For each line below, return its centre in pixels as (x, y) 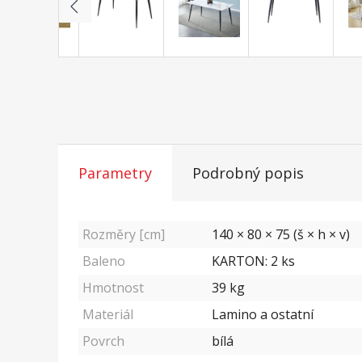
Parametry (115, 173)
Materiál (108, 315)
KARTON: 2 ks (253, 261)
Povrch (103, 341)
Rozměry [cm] (124, 235)
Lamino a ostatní (263, 315)
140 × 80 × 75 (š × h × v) (281, 235)
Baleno (104, 261)
